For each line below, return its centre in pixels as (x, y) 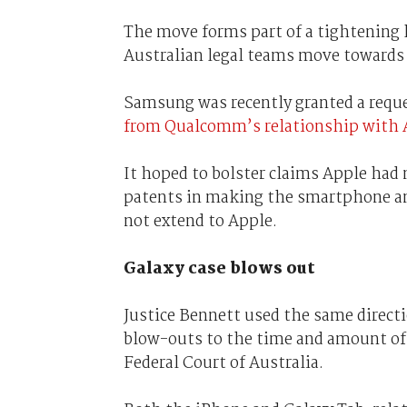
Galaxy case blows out (219, 268)
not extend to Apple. (200, 221)
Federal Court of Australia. (223, 363)
